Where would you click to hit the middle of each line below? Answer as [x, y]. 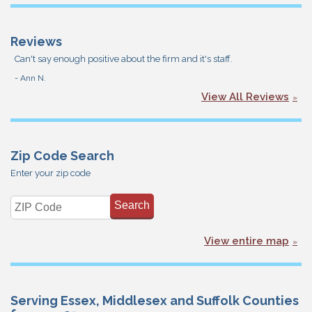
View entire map [247, 241]
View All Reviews [245, 96]
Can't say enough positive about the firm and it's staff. [124, 59]
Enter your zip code [50, 173]
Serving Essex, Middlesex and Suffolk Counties [155, 300]
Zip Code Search [62, 155]
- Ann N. [30, 78]
